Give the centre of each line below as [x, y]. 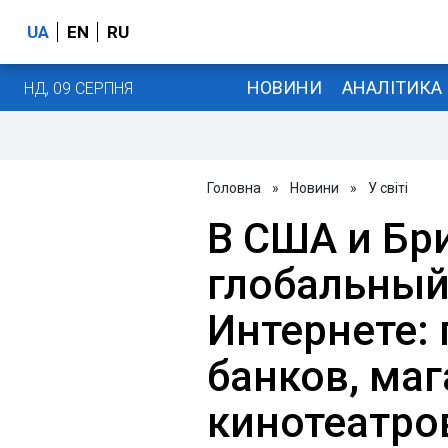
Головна [234, 188]
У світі [388, 188]
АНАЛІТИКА [391, 87]
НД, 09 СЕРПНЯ [78, 88]
